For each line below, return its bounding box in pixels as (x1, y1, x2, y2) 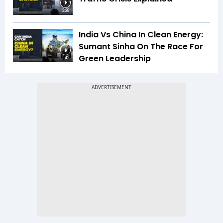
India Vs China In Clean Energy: (79, 28, 203, 40)
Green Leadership (79, 52, 151, 64)
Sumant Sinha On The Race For (79, 40, 203, 52)
